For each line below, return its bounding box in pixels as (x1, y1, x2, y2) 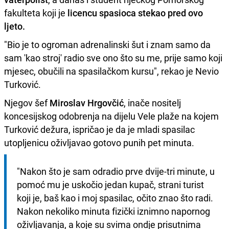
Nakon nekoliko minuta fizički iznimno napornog (17, 204, 210, 217)
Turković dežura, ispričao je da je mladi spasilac (4, 123, 195, 135)
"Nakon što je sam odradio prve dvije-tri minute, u (17, 165, 215, 177)
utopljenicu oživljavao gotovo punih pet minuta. (4, 136, 194, 149)
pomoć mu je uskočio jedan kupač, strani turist (17, 178, 204, 191)
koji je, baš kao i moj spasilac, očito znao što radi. (17, 191, 213, 204)
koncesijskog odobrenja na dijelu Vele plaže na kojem (4, 109, 219, 122)
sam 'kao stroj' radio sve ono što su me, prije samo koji (4, 51, 222, 64)
